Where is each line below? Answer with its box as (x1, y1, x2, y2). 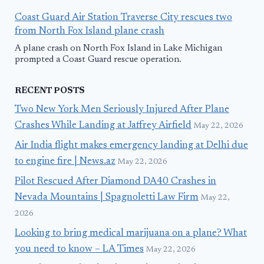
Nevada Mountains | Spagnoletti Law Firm (15, 192, 199, 203)
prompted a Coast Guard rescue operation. (15, 55, 181, 64)
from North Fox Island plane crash (15, 26, 164, 37)
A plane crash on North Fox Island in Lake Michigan (15, 44, 222, 53)
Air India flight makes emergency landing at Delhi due (15, 140, 248, 151)
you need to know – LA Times (15, 244, 144, 255)
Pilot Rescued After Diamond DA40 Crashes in (15, 176, 216, 187)
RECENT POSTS (15, 86, 85, 95)
